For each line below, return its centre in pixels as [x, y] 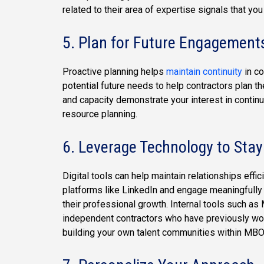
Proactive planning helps [114, 72]
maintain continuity [204, 72]
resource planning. [100, 114]
